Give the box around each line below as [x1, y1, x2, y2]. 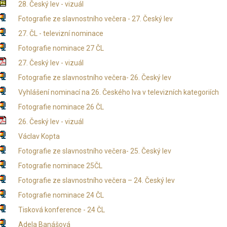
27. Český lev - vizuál [18, 59, 84, 67]
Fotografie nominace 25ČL [18, 162, 102, 170]
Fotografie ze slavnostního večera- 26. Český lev [18, 73, 171, 82]
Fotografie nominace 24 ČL [18, 191, 104, 199]
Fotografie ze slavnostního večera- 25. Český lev [18, 147, 171, 155]
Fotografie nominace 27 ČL [18, 44, 104, 52]
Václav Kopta [18, 132, 60, 140]
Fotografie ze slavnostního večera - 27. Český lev [18, 15, 173, 23]
